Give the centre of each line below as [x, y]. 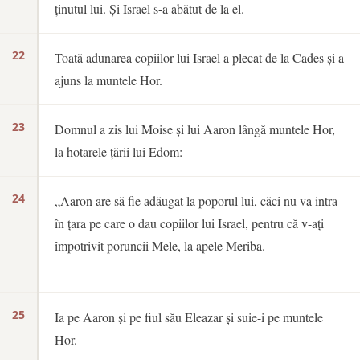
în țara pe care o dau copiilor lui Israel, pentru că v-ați [189, 223]
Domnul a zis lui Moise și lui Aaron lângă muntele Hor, [195, 129]
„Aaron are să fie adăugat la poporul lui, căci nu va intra [196, 200]
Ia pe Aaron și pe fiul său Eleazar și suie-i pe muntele [189, 317]
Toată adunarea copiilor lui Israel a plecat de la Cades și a [199, 57]
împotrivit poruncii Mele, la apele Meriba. [160, 245]
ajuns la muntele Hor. [108, 80]
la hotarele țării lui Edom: [119, 151]
